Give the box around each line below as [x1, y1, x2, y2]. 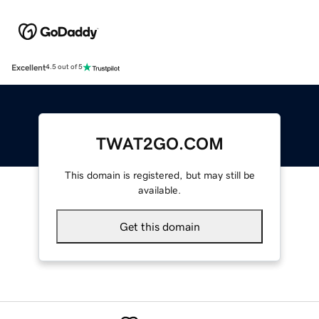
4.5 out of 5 [46, 63, 83, 71]
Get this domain [119, 220, 200, 232]
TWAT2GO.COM [95, 135, 224, 152]
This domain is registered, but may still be [64, 169, 255, 180]
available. [138, 184, 181, 195]
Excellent [11, 63, 46, 72]
